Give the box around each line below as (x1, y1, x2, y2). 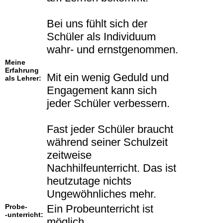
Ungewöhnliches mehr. (47, 188, 156, 201)
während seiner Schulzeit (47, 136, 168, 149)
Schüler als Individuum (47, 30, 156, 43)
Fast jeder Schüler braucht (47, 123, 173, 136)
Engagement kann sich (47, 84, 157, 97)
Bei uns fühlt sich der (47, 17, 147, 30)
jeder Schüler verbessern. (47, 97, 170, 110)
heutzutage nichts (47, 175, 131, 188)
